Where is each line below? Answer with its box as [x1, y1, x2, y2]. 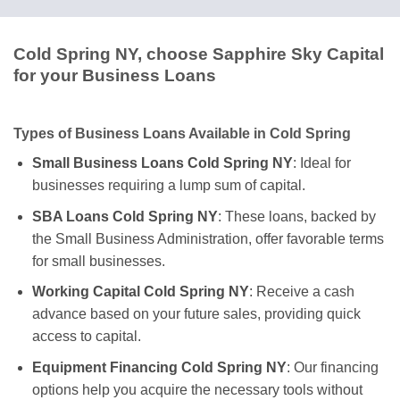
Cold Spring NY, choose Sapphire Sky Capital [13, 45, 384, 64]
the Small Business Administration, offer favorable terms [31, 230, 384, 246]
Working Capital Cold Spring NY [31, 284, 249, 300]
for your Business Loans [13, 66, 216, 86]
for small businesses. [31, 253, 165, 269]
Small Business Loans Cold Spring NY [31, 154, 293, 171]
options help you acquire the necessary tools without [31, 381, 362, 397]
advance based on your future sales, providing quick [31, 306, 361, 322]
